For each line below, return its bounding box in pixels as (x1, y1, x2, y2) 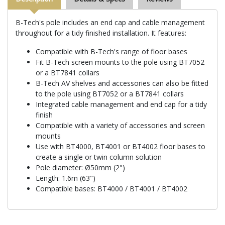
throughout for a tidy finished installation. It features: (16, 28, 186, 38)
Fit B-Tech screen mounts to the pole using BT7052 (36, 57, 204, 67)
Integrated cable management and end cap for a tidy (36, 99, 207, 109)
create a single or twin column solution (36, 152, 162, 162)
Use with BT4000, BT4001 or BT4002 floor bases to (36, 141, 205, 151)
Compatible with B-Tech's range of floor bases (36, 46, 187, 56)
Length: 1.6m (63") (36, 173, 95, 183)
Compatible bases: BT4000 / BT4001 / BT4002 (36, 183, 187, 193)
